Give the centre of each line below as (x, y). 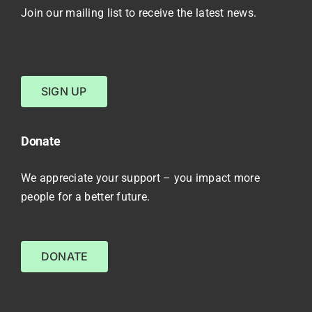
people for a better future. (85, 196)
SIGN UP (64, 92)
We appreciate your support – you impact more (140, 178)
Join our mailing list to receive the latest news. (139, 13)
